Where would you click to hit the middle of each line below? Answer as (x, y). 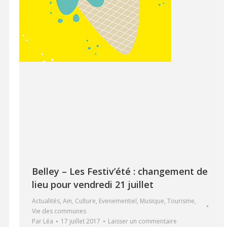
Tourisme (181, 201)
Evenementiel (118, 201)
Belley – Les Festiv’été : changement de (120, 172)
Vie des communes (59, 211)
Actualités (46, 201)
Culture (85, 201)
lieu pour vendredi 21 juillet (93, 185)
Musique (152, 201)
